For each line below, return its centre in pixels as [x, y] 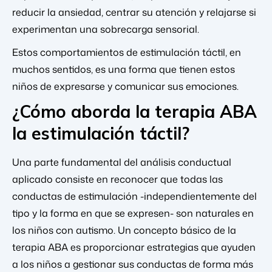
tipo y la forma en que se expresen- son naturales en [133, 213]
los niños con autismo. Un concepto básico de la [124, 230]
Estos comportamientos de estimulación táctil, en [127, 52]
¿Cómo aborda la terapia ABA [134, 111]
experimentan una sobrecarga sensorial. [106, 29]
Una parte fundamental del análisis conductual [122, 162]
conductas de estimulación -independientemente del [134, 196]
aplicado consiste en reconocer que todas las [117, 179]
